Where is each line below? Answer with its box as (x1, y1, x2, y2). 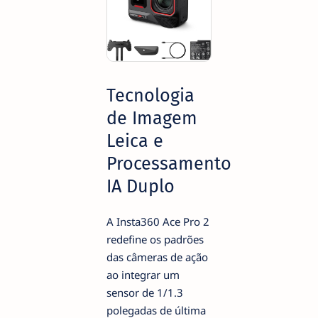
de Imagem (106, 107, 197, 130)
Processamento (106, 153, 231, 175)
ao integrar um (106, 267, 180, 282)
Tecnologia (106, 84, 194, 107)
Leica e (106, 130, 163, 153)
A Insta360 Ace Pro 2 (106, 214, 209, 229)
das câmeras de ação (106, 249, 208, 264)
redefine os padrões (106, 231, 204, 246)
